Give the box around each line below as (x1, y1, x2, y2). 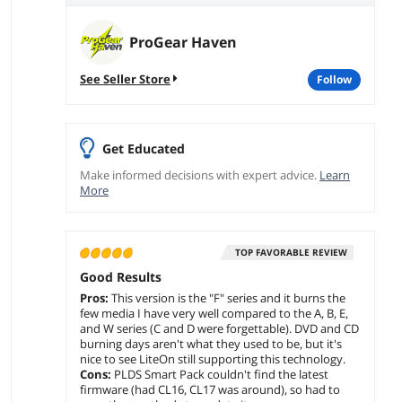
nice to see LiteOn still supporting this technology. (80, 351, 345, 368)
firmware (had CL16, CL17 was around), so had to (80, 381, 340, 398)
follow (322, 72, 352, 88)
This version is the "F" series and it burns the (111, 290, 345, 307)
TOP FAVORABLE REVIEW (234, 246, 347, 259)
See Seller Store (80, 71, 170, 88)
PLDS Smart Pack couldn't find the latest (114, 366, 328, 383)
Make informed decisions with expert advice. (80, 167, 317, 184)
